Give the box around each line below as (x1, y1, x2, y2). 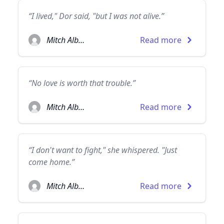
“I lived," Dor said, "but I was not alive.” (28, 10, 164, 21)
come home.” (28, 156, 74, 167)
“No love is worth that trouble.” (28, 77, 135, 88)
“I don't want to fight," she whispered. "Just (28, 144, 177, 155)
